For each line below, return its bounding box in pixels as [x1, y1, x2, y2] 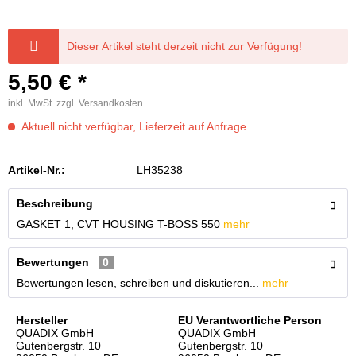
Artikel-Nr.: [8, 164, 65, 176]
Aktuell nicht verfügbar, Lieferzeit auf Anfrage [19, 120, 246, 133]
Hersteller [16, 314, 68, 327]
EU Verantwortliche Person [178, 314, 322, 327]
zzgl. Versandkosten [56, 98, 143, 109]
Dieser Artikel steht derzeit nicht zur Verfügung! [67, 40, 303, 52]
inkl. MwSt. [8, 98, 56, 109]
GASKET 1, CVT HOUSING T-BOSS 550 [17, 218, 223, 230]
